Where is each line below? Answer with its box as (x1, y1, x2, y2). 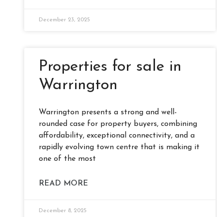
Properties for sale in (39, 59, 182, 75)
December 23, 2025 (39, 16, 90, 23)
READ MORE (39, 179, 88, 187)
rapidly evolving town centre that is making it (39, 143, 200, 151)
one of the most (39, 155, 96, 163)
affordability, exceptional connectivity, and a (39, 131, 195, 139)
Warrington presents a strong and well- (39, 108, 177, 116)
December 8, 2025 (39, 207, 87, 214)
